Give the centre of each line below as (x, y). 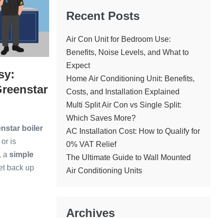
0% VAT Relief (91, 144)
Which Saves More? (101, 118)
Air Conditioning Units (104, 171)
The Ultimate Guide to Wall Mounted (128, 157)
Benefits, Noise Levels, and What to (127, 52)
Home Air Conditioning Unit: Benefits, (130, 79)
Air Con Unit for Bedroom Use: (118, 39)
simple (22, 154)
